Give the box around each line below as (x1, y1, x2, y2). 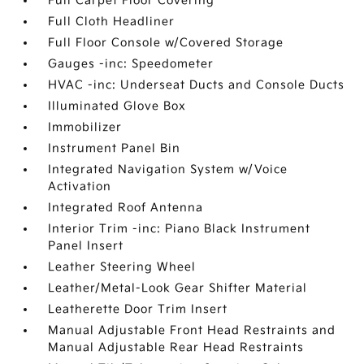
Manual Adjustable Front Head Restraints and (48, 323, 336, 337)
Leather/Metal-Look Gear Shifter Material (48, 280, 308, 295)
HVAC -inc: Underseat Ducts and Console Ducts (48, 77, 345, 92)
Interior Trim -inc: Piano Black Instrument (48, 221, 311, 236)
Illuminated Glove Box (48, 98, 187, 113)
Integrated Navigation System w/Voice (48, 162, 288, 176)
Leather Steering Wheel (48, 259, 197, 274)
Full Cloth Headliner (48, 14, 175, 28)
